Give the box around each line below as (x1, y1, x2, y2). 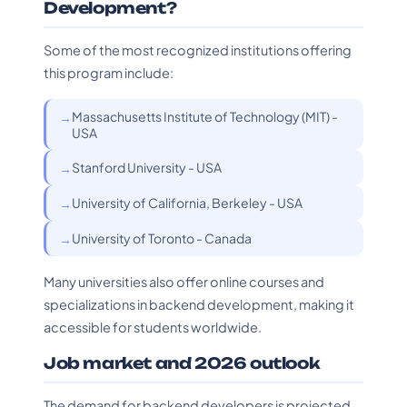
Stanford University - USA (72, 159, 222, 175)
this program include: (44, 65, 174, 81)
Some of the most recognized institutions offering (44, 42, 352, 58)
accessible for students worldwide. (44, 319, 262, 335)
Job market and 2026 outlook (44, 353, 321, 372)
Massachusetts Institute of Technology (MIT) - (72, 108, 338, 124)
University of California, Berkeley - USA (72, 194, 303, 211)
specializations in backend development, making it (44, 296, 354, 313)
